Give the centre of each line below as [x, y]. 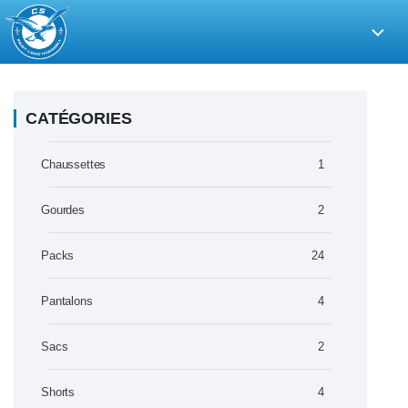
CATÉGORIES [79, 118]
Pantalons [67, 301]
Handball [21, 96]
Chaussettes [74, 164]
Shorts [58, 392]
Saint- [15, 74]
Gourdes [63, 210]
